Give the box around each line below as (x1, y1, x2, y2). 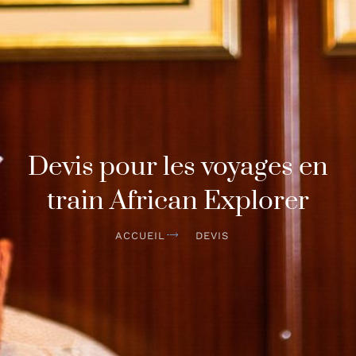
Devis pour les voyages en (28, 150, 328, 184)
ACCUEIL (115, 230, 166, 242)
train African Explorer (47, 184, 309, 219)
